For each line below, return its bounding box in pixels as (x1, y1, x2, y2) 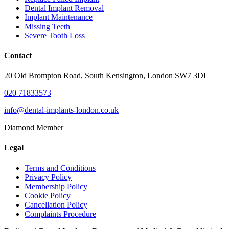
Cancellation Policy (25, 200, 87, 209)
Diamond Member (4, 123, 63, 132)
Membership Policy (25, 181, 87, 191)
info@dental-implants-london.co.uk (4, 106, 119, 115)
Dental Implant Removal (25, 3, 104, 12)
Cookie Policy (25, 191, 71, 200)
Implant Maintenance (25, 12, 93, 21)
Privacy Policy (25, 172, 72, 181)
